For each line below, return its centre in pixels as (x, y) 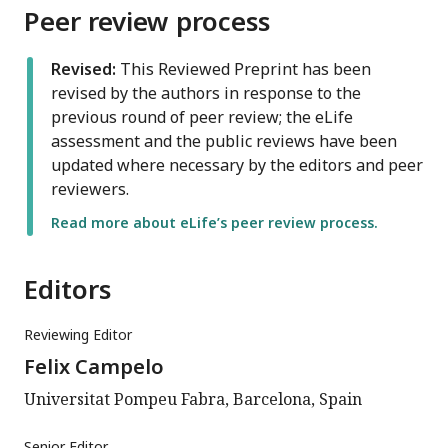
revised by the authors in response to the (206, 93)
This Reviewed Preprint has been (243, 69)
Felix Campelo (94, 367)
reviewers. (90, 189)
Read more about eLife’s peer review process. (214, 223)
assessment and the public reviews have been (224, 141)
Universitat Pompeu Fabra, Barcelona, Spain (193, 399)
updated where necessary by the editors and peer (237, 165)
